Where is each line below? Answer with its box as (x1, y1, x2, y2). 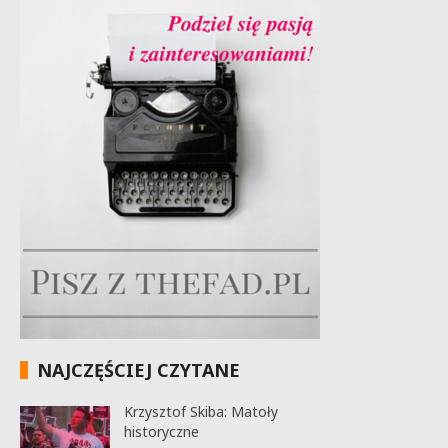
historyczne (123, 422, 199, 442)
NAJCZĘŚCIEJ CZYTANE (37, 358, 240, 383)
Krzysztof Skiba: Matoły (123, 402, 278, 422)
